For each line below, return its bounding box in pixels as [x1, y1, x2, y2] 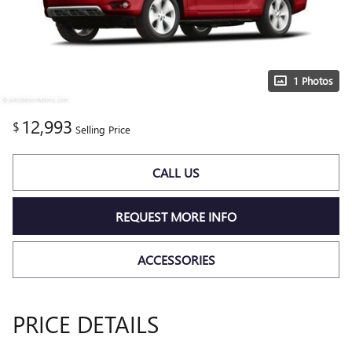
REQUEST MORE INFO [115, 207, 236, 225]
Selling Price [75, 123, 130, 136]
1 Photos [293, 74, 333, 87]
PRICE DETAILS [13, 308, 159, 340]
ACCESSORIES [137, 251, 215, 268]
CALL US [152, 164, 200, 181]
